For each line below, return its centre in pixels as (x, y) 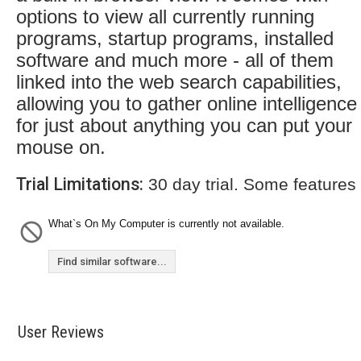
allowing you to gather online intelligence (187, 104)
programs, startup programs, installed (175, 38)
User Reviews (61, 332)
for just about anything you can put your (184, 125)
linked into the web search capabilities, (179, 82)
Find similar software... (112, 261)
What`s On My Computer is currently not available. (166, 224)
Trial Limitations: (80, 184)
